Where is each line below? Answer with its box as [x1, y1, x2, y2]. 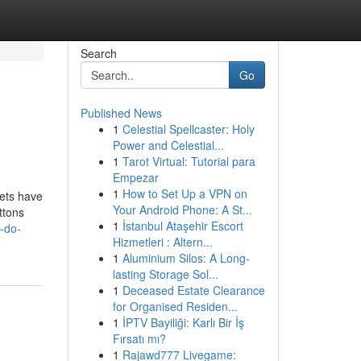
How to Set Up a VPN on [122, 185, 247, 201]
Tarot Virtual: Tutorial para [122, 153, 255, 169]
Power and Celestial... [112, 137, 224, 153]
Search [80, 45, 117, 61]
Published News [80, 105, 162, 121]
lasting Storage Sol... [112, 266, 218, 282]
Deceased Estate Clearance [122, 282, 265, 298]
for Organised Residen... [112, 298, 238, 314]
